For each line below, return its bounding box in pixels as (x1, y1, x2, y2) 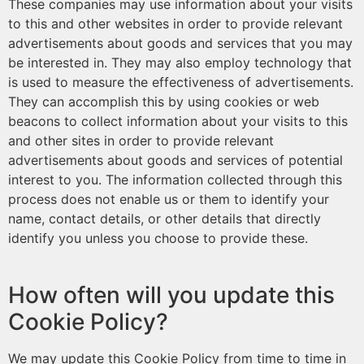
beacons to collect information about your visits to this (8, 113, 348, 129)
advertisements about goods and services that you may (8, 35, 353, 51)
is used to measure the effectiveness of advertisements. (8, 74, 353, 90)
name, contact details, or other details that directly (8, 210, 321, 227)
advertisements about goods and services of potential (8, 152, 343, 168)
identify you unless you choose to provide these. (8, 230, 308, 246)
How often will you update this (8, 281, 335, 309)
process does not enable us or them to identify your (8, 191, 329, 207)
